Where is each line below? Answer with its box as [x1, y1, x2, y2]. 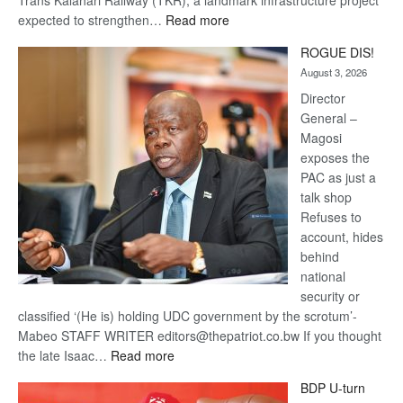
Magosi [300, 128, 342, 147]
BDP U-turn [300, 378, 365, 397]
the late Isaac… [18, 345, 111, 364]
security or [300, 286, 360, 305]
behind [300, 246, 339, 265]
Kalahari [228, 49, 275, 67]
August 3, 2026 [300, 64, 367, 79]
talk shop [300, 187, 352, 206]
